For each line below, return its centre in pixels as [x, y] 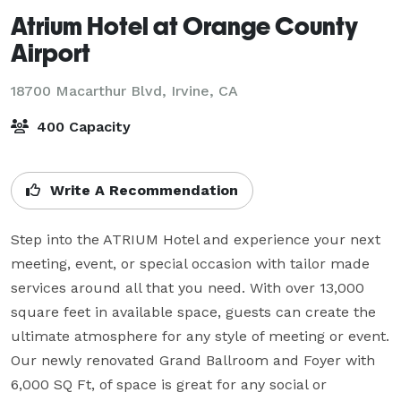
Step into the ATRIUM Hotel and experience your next [196, 239]
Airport [51, 52]
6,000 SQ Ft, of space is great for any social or [169, 384]
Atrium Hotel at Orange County [184, 25]
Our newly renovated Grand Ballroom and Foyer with [193, 360]
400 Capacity [81, 126]
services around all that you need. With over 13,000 [188, 287]
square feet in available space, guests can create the [193, 311]
